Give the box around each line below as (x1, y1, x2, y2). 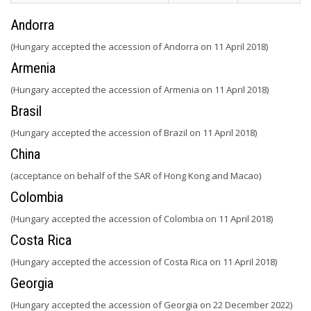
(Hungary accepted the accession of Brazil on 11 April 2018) (10, 126, 257, 139)
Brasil (10, 103, 42, 119)
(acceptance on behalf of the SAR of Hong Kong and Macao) (10, 169, 261, 182)
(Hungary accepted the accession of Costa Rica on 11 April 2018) (10, 255, 277, 268)
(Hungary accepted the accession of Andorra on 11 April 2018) (10, 40, 268, 53)
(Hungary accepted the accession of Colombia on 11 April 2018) (10, 212, 273, 225)
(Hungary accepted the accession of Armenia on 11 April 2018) (10, 83, 269, 96)
